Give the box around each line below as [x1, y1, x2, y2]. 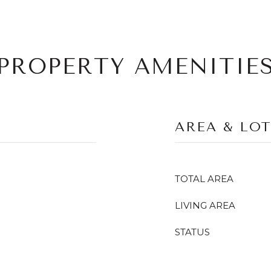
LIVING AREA [175, 200, 235, 211]
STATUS [175, 226, 210, 238]
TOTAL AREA [175, 173, 233, 184]
